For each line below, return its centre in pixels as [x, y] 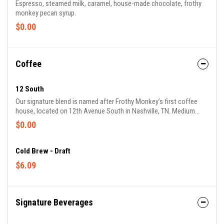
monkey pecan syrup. [46, 13]
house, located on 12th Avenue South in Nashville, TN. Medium [105, 111]
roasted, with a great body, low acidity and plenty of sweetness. [107, 120]
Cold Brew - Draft [43, 151]
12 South [30, 89]
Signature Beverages [54, 202]
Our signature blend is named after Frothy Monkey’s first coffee [106, 101]
